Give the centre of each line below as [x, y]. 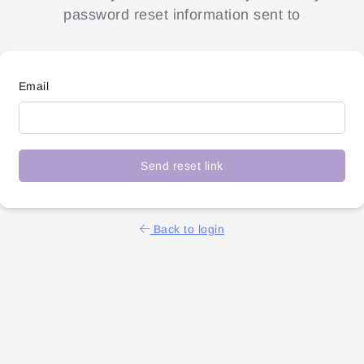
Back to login [187, 230]
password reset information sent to [182, 15]
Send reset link [182, 165]
